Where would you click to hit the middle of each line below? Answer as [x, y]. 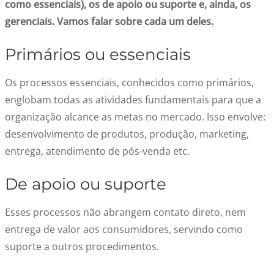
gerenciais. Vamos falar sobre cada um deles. [109, 21]
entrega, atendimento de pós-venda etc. [97, 151]
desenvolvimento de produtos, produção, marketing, [127, 134]
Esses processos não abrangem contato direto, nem [125, 212]
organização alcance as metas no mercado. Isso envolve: [135, 117]
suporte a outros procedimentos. [82, 246]
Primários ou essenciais [98, 54]
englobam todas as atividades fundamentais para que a [133, 100]
